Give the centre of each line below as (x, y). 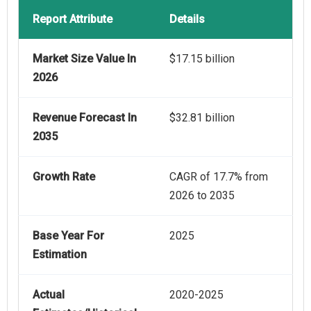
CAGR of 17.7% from (219, 176)
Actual (49, 294)
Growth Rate (64, 176)
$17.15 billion (202, 58)
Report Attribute (73, 19)
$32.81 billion (202, 117)
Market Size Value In (84, 58)
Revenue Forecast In (85, 117)
